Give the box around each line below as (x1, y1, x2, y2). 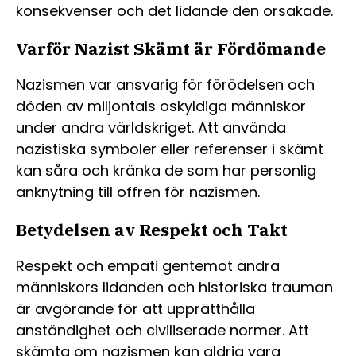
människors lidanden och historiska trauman (16, 277, 333, 297)
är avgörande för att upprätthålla (16, 299, 255, 319)
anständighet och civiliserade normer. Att (16, 320, 309, 340)
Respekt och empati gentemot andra (16, 256, 280, 276)
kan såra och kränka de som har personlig (16, 160, 316, 180)
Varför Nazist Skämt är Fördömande (16, 37, 326, 60)
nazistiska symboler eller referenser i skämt (16, 138, 323, 159)
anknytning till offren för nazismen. (16, 181, 260, 202)
